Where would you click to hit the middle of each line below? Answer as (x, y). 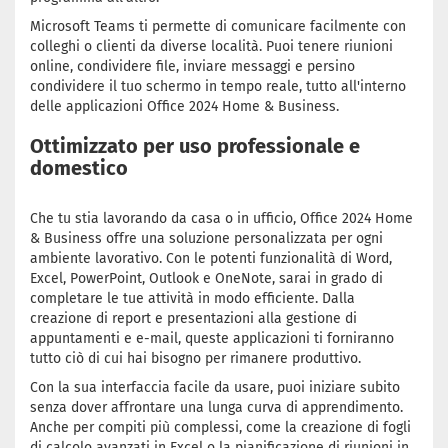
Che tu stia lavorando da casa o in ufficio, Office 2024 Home (221, 218)
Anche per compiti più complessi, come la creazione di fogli (220, 427)
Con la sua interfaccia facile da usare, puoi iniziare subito (215, 387)
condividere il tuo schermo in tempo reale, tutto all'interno (218, 86)
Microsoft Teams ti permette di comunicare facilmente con (218, 26)
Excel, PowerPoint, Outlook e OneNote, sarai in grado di (206, 278)
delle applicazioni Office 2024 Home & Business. (184, 106)
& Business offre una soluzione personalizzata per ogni (206, 238)
